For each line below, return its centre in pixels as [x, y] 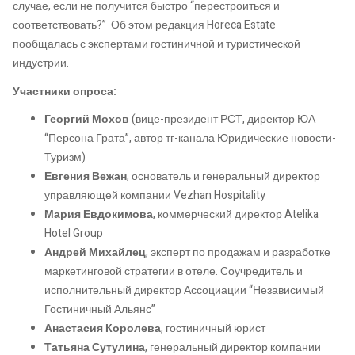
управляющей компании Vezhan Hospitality [155, 196]
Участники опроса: [65, 91]
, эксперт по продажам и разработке [238, 253]
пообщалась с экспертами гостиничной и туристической [157, 44]
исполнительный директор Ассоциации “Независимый [184, 291]
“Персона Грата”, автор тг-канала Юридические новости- [190, 139]
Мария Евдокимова [99, 215]
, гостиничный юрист [213, 329]
